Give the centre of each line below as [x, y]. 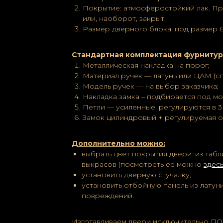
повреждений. [108, 196]
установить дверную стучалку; [136, 175]
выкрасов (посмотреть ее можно [143, 164]
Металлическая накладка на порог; [146, 65]
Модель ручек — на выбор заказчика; [151, 86]
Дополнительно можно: [118, 143]
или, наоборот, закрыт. [124, 18]
